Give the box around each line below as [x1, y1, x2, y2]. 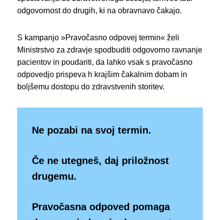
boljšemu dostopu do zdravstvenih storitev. [17, 82, 165, 91]
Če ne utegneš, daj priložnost [32, 155, 169, 166]
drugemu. [32, 171, 77, 182]
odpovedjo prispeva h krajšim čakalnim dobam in [17, 70, 187, 79]
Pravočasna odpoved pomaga [32, 201, 170, 213]
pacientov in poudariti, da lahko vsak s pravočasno [17, 58, 192, 67]
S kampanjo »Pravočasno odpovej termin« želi [17, 33, 179, 42]
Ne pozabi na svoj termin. [32, 125, 151, 136]
